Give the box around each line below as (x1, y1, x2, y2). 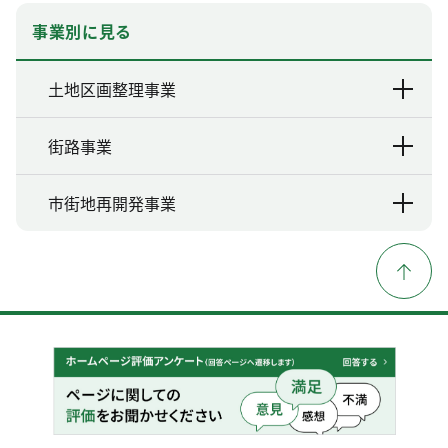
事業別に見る (32, 19, 132, 43)
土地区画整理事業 (48, 77, 176, 101)
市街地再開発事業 (48, 191, 176, 215)
